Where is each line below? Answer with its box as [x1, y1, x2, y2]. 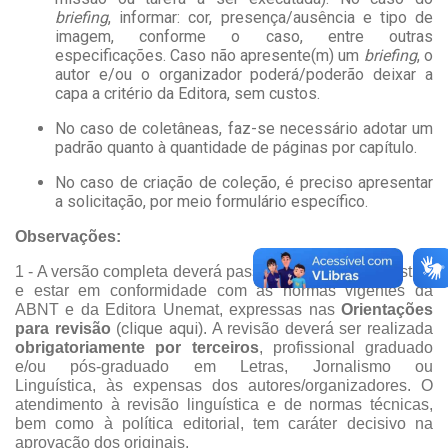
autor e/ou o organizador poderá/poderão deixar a [55, 65, 433, 85]
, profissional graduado [258, 339, 433, 357]
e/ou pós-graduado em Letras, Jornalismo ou [15, 358, 433, 376]
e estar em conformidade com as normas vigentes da [15, 282, 433, 300]
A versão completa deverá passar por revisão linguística [37, 263, 434, 281]
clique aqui [121, 319, 198, 339]
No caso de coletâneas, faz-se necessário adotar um [55, 119, 433, 139]
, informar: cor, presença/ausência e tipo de [108, 8, 433, 28]
